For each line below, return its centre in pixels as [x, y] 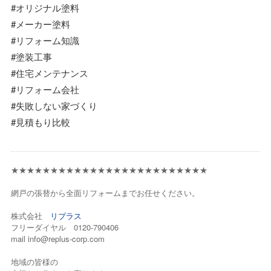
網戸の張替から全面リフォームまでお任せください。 [105, 192]
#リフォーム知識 [45, 40]
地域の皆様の [34, 261]
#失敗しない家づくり [54, 105]
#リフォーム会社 [45, 89]
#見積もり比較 [41, 122]
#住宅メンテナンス [50, 73]
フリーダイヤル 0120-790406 [65, 227]
